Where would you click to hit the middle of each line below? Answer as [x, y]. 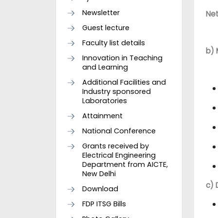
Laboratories [105, 101]
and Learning [105, 67]
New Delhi [99, 174]
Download [100, 189]
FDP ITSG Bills [104, 204]
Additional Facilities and [124, 82]
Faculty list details [114, 43]
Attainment [102, 116]
